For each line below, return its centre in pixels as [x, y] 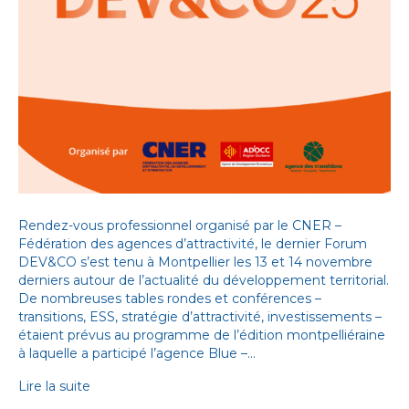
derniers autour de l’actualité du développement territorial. [204, 281]
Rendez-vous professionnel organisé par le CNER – [180, 226]
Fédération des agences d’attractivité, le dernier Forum [193, 244]
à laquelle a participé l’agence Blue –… [137, 354]
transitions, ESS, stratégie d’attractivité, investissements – [200, 317]
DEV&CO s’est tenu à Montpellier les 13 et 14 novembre [195, 262]
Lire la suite [54, 387]
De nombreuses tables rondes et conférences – [170, 299]
